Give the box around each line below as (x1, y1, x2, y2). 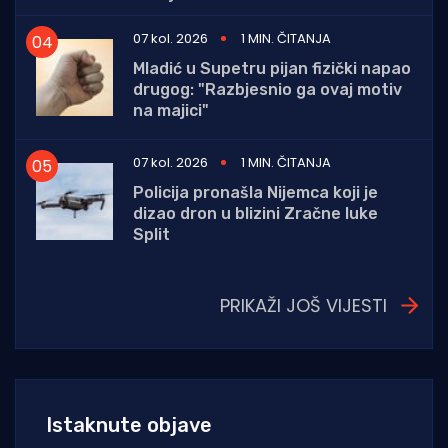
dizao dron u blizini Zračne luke (133, 204, 378, 224)
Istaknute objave (46, 413, 212, 438)
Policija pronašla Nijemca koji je (133, 183, 378, 203)
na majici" (133, 101, 209, 121)
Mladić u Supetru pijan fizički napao (133, 59, 411, 79)
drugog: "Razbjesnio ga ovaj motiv (133, 80, 402, 100)
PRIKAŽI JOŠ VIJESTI (220, 293, 387, 319)
